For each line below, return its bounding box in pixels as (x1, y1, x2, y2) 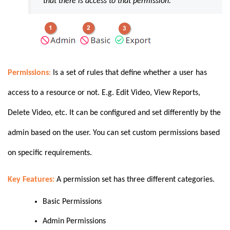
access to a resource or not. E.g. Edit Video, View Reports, (8, 88, 200, 97)
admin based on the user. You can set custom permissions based (8, 128, 220, 137)
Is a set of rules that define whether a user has (53, 68, 207, 77)
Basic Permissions (43, 198, 104, 206)
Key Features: (8, 176, 56, 184)
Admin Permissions (43, 217, 108, 226)
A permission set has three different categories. (56, 176, 215, 184)
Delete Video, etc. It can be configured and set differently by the (8, 108, 221, 117)
